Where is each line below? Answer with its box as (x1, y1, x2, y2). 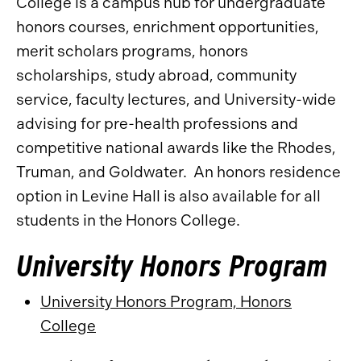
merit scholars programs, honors (16, 42, 248, 60)
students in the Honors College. (16, 211, 240, 230)
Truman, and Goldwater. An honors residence (16, 163, 341, 181)
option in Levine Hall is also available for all (16, 187, 321, 205)
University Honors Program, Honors (40, 293, 292, 311)
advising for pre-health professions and (16, 114, 298, 133)
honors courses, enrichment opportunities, (16, 18, 319, 36)
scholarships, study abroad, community (16, 66, 297, 85)
